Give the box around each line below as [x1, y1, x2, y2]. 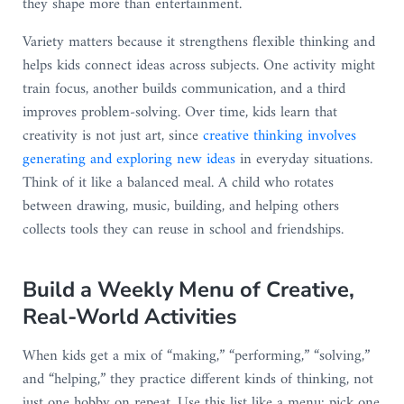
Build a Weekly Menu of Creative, [22, 275, 354, 305]
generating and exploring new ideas [22, 146, 235, 174]
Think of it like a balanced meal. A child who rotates [22, 170, 334, 197]
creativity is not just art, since [22, 123, 203, 151]
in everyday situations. [234, 146, 372, 174]
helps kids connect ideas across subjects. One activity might [22, 52, 375, 80]
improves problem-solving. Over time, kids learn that [22, 99, 337, 127]
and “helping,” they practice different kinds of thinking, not [22, 366, 373, 394]
